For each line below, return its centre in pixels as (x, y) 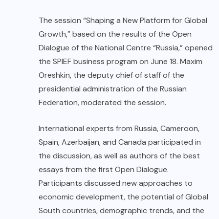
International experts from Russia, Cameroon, (119, 128)
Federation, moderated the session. (102, 102)
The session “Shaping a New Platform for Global (123, 20)
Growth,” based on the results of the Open (115, 34)
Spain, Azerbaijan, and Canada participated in (120, 142)
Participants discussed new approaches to (116, 183)
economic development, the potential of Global (123, 197)
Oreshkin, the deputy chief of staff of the (111, 75)
